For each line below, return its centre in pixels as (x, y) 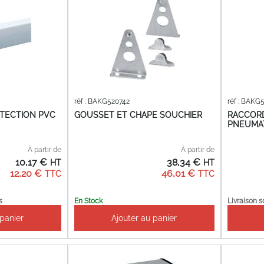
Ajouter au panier (144, 218)
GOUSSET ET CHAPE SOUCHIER (138, 115)
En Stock (88, 201)
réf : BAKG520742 (102, 102)
